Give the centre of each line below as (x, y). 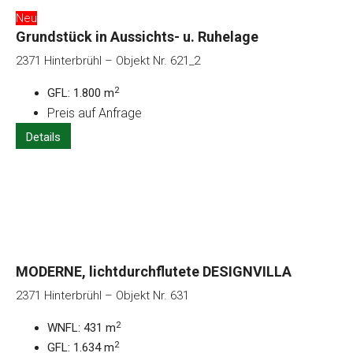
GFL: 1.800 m (81, 93)
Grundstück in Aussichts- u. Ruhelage (137, 37)
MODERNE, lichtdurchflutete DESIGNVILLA (154, 272)
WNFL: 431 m (82, 328)
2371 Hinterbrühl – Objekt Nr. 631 (102, 296)
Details (43, 137)
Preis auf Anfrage (95, 113)
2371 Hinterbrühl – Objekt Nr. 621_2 (108, 61)
